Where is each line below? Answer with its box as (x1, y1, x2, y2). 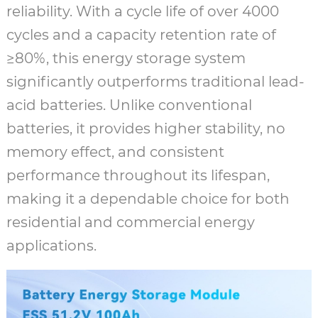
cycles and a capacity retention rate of (6, 26, 276, 44)
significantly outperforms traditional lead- (6, 73, 305, 91)
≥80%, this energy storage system (6, 50, 246, 67)
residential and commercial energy (6, 214, 255, 231)
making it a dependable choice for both (6, 190, 290, 208)
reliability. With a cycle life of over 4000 (6, 3, 279, 21)
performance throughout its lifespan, (6, 167, 270, 185)
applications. (6, 237, 97, 255)
